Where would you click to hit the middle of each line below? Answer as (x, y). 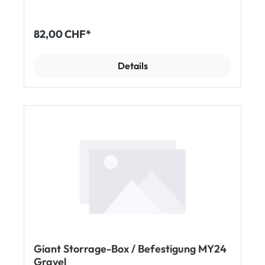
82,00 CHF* (62, 34)
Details (132, 66)
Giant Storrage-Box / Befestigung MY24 (130, 249)
